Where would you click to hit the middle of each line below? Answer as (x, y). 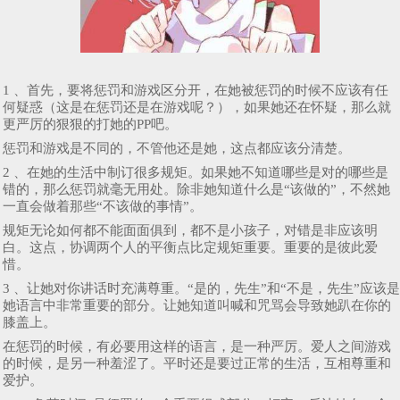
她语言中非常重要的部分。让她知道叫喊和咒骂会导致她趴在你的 (197, 305)
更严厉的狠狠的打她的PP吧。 (90, 124)
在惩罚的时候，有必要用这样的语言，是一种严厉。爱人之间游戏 (197, 346)
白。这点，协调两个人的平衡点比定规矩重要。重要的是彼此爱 (190, 247)
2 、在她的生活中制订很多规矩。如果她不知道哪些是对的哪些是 (196, 172)
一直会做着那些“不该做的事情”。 (103, 206)
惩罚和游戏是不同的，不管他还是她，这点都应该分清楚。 (177, 148)
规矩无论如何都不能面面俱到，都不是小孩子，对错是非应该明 (190, 230)
